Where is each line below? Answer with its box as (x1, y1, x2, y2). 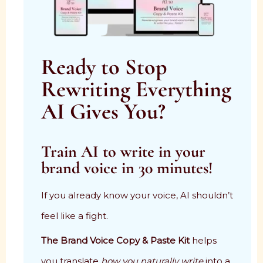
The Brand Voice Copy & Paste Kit (41, 235, 190, 247)
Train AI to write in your (41, 141, 205, 161)
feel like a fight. (41, 210, 108, 221)
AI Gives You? (41, 97, 166, 125)
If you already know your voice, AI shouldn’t (41, 189, 233, 201)
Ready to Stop (41, 53, 167, 80)
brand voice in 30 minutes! (41, 157, 213, 178)
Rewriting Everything (41, 75, 231, 103)
